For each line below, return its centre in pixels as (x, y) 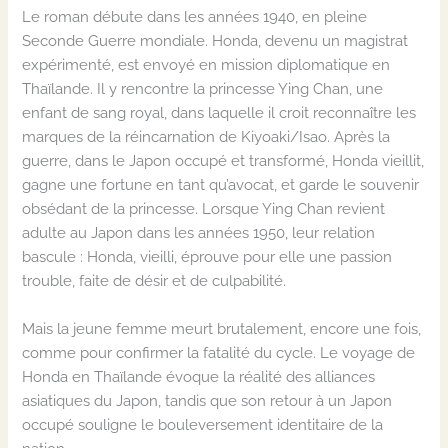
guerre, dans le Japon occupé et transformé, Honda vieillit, (223, 161)
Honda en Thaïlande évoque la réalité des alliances (199, 376)
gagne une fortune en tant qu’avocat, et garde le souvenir (221, 185)
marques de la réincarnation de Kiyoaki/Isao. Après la (206, 137)
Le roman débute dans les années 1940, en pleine (195, 17)
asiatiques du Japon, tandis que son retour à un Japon (207, 400)
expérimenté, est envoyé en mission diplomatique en (206, 65)
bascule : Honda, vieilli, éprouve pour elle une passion (207, 257)
